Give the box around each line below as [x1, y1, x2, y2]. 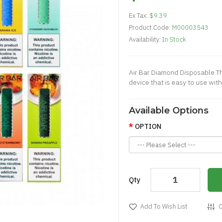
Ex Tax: [129, 11, 149, 20]
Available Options [129, 105, 209, 116]
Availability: [129, 35, 162, 44]
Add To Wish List [140, 202, 187, 211]
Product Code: [129, 23, 172, 32]
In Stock [162, 35, 186, 44]
